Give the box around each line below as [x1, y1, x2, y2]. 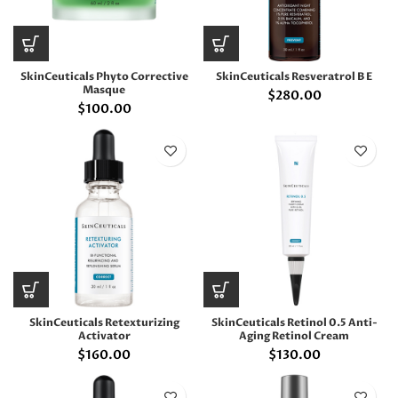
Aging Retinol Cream [239, 329, 349, 343]
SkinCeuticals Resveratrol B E [216, 69, 372, 84]
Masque [83, 83, 125, 97]
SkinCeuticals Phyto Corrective [20, 69, 188, 84]
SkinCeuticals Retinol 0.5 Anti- [211, 315, 378, 330]
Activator [77, 329, 131, 343]
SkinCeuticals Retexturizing [28, 315, 179, 330]
